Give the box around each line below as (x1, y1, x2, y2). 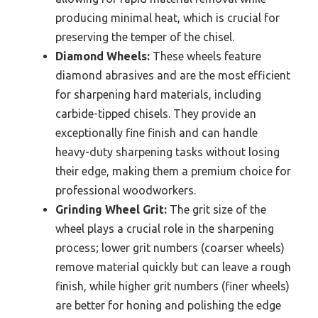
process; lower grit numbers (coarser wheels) (55, 241, 285, 255)
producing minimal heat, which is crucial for (55, 11, 280, 25)
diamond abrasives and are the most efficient (55, 69, 290, 82)
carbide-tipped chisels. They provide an (55, 107, 256, 121)
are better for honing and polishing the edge (55, 299, 281, 312)
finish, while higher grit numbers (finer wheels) (55, 280, 290, 293)
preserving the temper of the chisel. (55, 31, 234, 44)
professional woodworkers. (55, 184, 196, 197)
